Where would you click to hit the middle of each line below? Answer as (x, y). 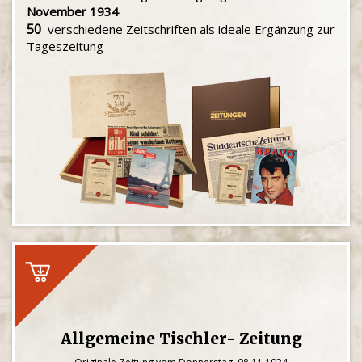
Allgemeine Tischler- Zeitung (181, 339)
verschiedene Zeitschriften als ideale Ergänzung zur (188, 29)
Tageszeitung (65, 46)
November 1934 (73, 11)
